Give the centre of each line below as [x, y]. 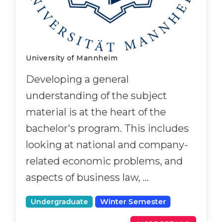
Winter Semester [133, 202]
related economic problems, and [104, 161]
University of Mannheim [72, 58]
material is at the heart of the [96, 112]
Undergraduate [59, 202]
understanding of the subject [96, 96]
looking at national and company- [107, 145]
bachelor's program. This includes [107, 129]
